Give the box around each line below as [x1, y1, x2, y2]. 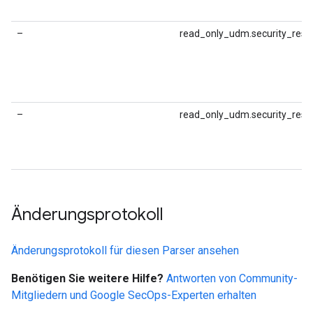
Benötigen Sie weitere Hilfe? [11, 272, 163, 285]
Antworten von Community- [166, 272, 298, 285]
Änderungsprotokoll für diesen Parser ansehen [11, 244, 239, 257]
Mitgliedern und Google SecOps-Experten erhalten [11, 289, 256, 302]
